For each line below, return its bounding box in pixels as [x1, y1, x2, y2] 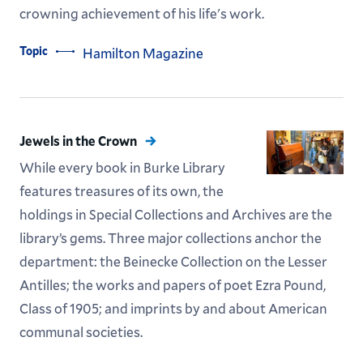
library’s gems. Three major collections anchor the [19, 228, 322, 247]
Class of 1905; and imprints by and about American [19, 299, 327, 318]
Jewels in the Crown [19, 132, 137, 149]
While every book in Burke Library [19, 158, 225, 177]
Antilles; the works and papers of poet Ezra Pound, [19, 275, 326, 294]
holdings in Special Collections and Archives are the [19, 205, 332, 224]
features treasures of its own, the [19, 181, 224, 200]
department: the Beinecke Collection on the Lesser [19, 252, 327, 271]
